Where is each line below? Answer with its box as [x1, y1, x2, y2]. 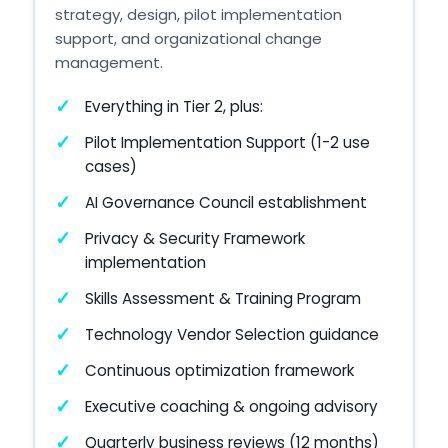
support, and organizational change [54, 27, 322, 49]
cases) [84, 155, 137, 177]
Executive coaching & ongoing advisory [84, 395, 378, 417]
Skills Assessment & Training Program [84, 287, 361, 309]
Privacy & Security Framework [84, 227, 305, 249]
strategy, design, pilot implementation [54, 3, 342, 25]
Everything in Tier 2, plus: [84, 95, 263, 117]
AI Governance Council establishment [84, 191, 367, 213]
